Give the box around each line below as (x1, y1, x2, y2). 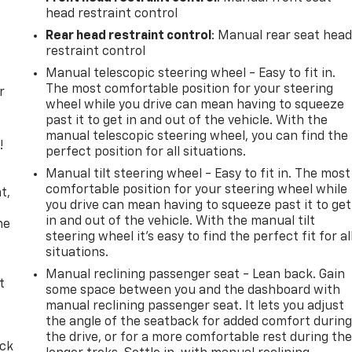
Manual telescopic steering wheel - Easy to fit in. (46, 67, 336, 80)
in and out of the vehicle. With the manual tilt (46, 214, 316, 228)
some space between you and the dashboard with (46, 284, 341, 297)
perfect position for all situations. (46, 145, 247, 159)
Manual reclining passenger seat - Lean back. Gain (46, 268, 346, 281)
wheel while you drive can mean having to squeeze (46, 98, 345, 112)
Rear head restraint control (46, 29, 212, 42)
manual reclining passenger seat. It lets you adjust (46, 299, 345, 313)
